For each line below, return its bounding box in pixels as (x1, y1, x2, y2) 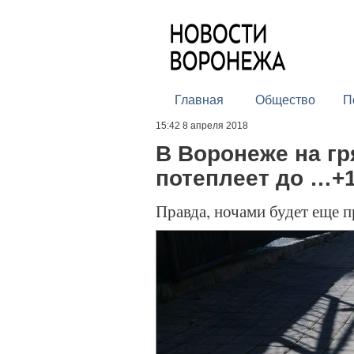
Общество (254, 93, 315, 107)
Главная (174, 93, 224, 107)
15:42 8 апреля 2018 (156, 120, 248, 131)
